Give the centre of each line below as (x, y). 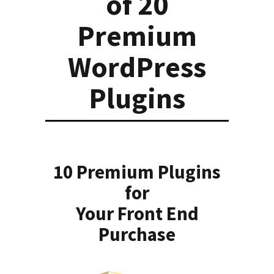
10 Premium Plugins (137, 172)
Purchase (137, 234)
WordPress (137, 67)
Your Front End (137, 213)
